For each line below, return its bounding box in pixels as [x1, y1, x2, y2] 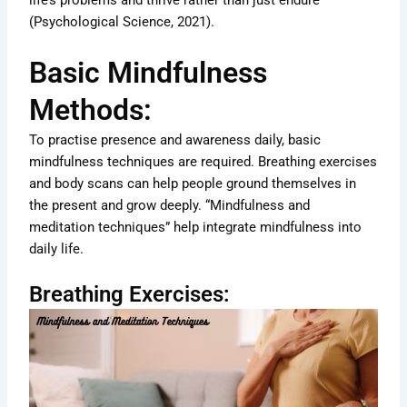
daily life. [29, 240, 84, 257]
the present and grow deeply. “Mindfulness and [29, 196, 311, 213]
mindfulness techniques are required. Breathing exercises [29, 153, 378, 170]
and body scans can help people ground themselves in [29, 174, 357, 192]
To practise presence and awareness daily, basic [29, 131, 322, 148]
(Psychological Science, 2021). [29, 14, 215, 31]
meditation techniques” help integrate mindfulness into [29, 218, 362, 235]
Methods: [29, 92, 153, 127]
